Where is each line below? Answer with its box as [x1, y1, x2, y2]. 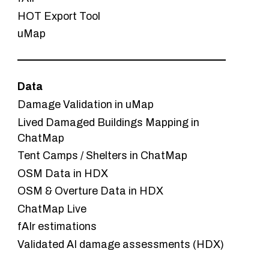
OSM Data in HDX [17, 167, 109, 180]
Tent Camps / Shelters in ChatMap [17, 150, 188, 162]
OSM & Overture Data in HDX [17, 185, 164, 198]
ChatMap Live [17, 202, 87, 215]
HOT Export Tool [17, 10, 101, 22]
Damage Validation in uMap [17, 98, 154, 110]
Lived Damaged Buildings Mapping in [17, 116, 200, 128]
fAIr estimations [17, 220, 97, 233]
